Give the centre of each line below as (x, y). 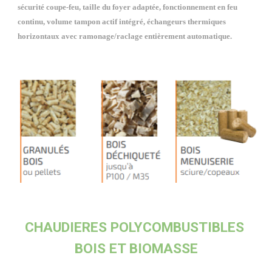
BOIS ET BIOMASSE (136, 249)
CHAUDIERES (67, 227)
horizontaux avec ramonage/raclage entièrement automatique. (126, 36)
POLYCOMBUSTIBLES (177, 227)
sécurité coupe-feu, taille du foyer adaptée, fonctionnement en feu (128, 7)
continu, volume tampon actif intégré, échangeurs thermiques (122, 22)
